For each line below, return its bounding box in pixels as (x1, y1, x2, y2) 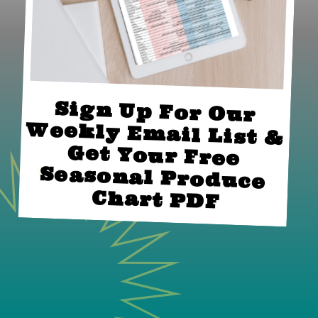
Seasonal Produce (265, 170, 274, 194)
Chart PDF (92, 185, 220, 214)
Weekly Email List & (283, 126, 291, 150)
